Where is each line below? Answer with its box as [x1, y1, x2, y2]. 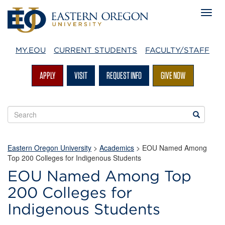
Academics [99, 143, 134, 153]
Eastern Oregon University [8, 143, 91, 153]
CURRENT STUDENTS [54, 46, 137, 55]
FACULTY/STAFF [145, 46, 209, 55]
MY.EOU [16, 46, 46, 55]
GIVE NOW [160, 69, 186, 81]
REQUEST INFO [106, 69, 142, 81]
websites [7, 126, 38, 136]
